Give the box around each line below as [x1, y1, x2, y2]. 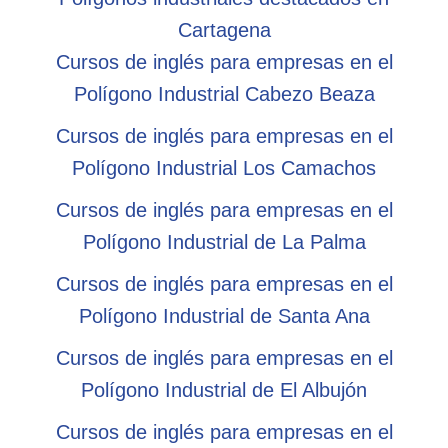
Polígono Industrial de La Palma [82, 230, 366, 253]
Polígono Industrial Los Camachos [72, 156, 376, 179]
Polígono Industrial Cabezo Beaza [73, 82, 375, 105]
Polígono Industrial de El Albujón [81, 378, 367, 401]
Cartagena [177, 18, 271, 41]
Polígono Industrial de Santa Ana [78, 304, 370, 327]
